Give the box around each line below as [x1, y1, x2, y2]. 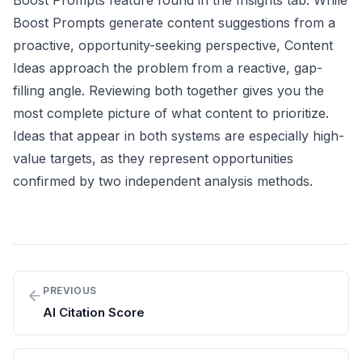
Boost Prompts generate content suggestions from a [13, 15, 335, 31]
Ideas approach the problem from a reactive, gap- [13, 60, 322, 76]
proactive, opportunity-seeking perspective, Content [13, 37, 333, 53]
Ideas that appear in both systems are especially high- [13, 128, 344, 144]
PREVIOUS [43, 284, 97, 297]
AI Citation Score [43, 305, 145, 320]
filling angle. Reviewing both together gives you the [13, 82, 324, 99]
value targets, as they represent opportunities [13, 150, 293, 166]
